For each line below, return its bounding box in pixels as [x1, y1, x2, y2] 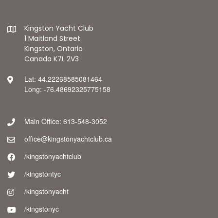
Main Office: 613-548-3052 [24, 116, 107, 126]
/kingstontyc [24, 169, 61, 179]
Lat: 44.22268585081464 [24, 74, 102, 84]
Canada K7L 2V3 [24, 54, 79, 64]
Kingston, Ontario [24, 44, 83, 54]
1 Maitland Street [24, 34, 80, 43]
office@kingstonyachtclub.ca [24, 134, 112, 144]
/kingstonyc [24, 204, 59, 214]
